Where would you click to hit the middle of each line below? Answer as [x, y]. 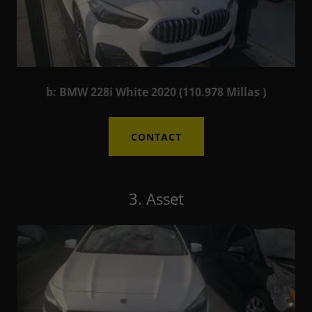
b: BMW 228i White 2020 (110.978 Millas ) [156, 92]
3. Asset [156, 199]
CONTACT [156, 136]
